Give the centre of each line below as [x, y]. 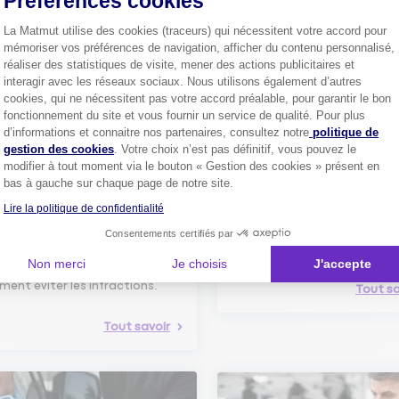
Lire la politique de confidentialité [84, 208]
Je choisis [199, 264]
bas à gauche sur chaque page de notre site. [118, 183]
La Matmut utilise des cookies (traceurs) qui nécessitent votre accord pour [195, 31]
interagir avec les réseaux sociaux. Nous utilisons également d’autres [183, 81]
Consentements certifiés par [169, 233]
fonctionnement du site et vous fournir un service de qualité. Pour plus [184, 115]
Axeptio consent [191, 125]
